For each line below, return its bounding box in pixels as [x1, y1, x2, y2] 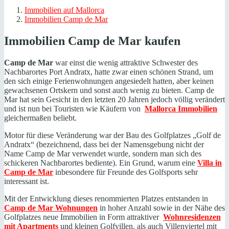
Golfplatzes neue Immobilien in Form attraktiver [4, 212, 163, 221]
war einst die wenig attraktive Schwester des [53, 58, 198, 67]
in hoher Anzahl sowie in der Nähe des [98, 203, 225, 212]
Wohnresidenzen [163, 212, 221, 221]
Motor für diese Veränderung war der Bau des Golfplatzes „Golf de [4, 130, 221, 140]
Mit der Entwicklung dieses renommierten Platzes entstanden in [4, 194, 208, 203]
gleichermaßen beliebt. [4, 113, 77, 122]
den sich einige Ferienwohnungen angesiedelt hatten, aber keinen [4, 76, 214, 85]
